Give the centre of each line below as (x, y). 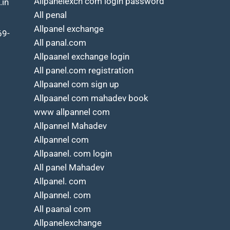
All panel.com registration (84, 70)
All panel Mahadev (69, 167)
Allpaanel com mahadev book (91, 98)
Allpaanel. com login (73, 154)
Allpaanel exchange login (82, 56)
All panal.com (60, 43)
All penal (50, 15)
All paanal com (62, 209)
